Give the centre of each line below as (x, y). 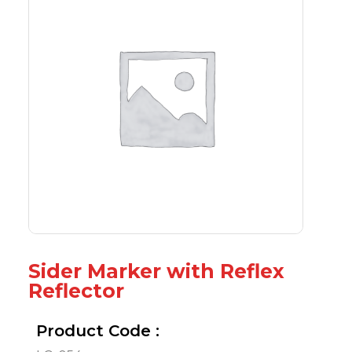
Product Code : (98, 330)
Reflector (76, 290)
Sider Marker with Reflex (156, 271)
